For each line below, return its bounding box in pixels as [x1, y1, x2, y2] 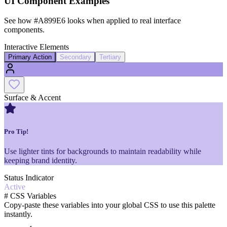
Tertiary [99, 53, 121, 61]
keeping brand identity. [4, 156, 77, 165]
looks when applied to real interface [65, 16, 181, 25]
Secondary [60, 53, 91, 61]
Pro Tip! [4, 127, 28, 135]
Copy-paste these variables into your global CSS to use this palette [4, 200, 215, 209]
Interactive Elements [4, 42, 69, 51]
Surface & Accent [4, 93, 61, 102]
